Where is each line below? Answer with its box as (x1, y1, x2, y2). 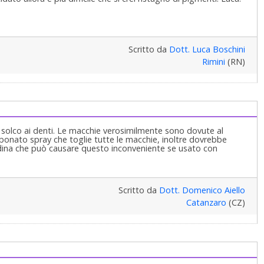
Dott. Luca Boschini (169, 43, 245, 55)
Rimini (202, 55, 225, 67)
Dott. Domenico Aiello (159, 184, 245, 196)
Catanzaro (186, 196, 226, 208)
